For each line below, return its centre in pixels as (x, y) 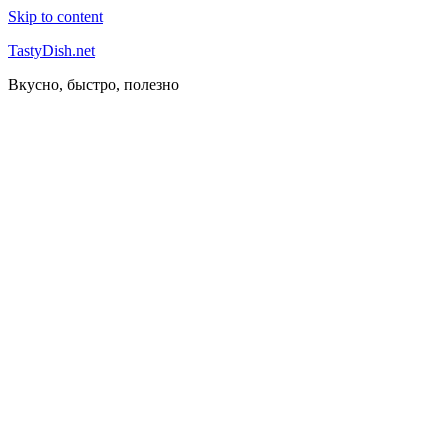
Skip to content (55, 16)
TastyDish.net (51, 50)
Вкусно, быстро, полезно (93, 84)
